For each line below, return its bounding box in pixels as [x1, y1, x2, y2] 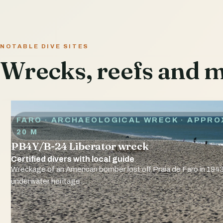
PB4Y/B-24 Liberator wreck [11, 139, 149, 152]
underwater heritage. [11, 177, 82, 185]
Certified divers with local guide [11, 154, 134, 163]
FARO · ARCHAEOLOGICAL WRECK [16, 115, 178, 124]
